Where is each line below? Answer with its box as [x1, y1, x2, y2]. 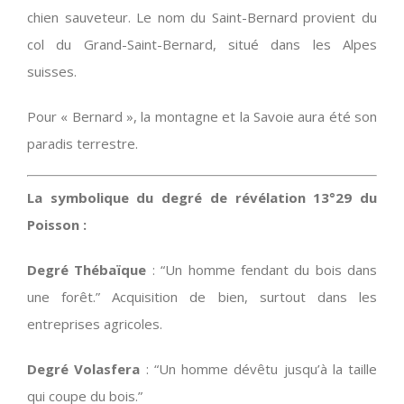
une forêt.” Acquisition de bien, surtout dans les [27, 287, 377, 306]
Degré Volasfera [27, 359, 141, 378]
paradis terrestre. [27, 134, 138, 153]
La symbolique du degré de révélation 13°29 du [27, 188, 377, 207]
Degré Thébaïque [27, 260, 147, 279]
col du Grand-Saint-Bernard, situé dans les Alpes [27, 35, 377, 54]
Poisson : [27, 215, 87, 234]
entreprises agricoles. [27, 314, 162, 333]
